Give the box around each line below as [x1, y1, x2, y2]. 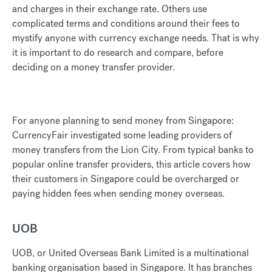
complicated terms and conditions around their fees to [12, 16, 240, 30]
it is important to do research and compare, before [12, 46, 223, 59]
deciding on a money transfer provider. [12, 60, 175, 73]
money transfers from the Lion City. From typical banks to [12, 143, 254, 156]
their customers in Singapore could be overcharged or [12, 172, 239, 185]
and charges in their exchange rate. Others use [12, 2, 207, 15]
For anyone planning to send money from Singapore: [12, 114, 234, 127]
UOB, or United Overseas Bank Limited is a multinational [12, 246, 249, 259]
